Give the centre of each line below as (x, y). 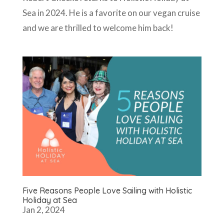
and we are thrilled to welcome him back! (98, 27)
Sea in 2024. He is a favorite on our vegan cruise (111, 12)
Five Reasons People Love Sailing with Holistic (107, 190)
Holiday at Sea (49, 200)
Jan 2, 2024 (43, 209)
